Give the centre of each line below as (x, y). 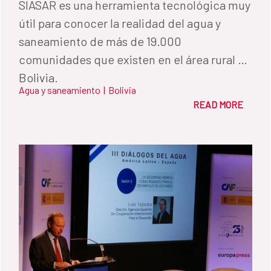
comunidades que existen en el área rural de (135, 59)
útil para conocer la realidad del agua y (120, 23)
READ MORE (218, 104)
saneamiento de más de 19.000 (100, 41)
